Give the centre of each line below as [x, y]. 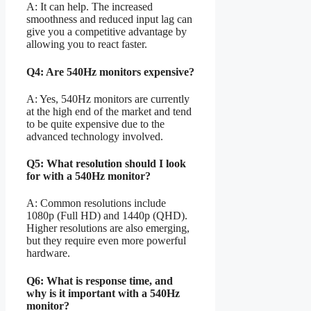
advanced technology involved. [95, 136]
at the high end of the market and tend [109, 111]
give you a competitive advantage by [107, 32]
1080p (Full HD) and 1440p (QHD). [107, 216]
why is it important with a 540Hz [103, 293]
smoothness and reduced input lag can [109, 19]
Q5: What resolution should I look [106, 164]
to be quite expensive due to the [95, 124]
